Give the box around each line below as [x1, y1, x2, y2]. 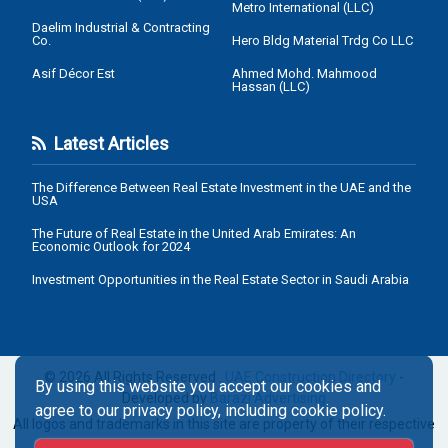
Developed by [122, 390, 210, 406]
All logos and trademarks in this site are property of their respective [13, 416, 435, 432]
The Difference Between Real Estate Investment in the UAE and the [32, 180, 411, 195]
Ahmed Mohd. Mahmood [232, 66, 377, 81]
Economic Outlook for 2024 [32, 239, 190, 254]
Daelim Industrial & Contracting [32, 20, 210, 35]
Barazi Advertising [210, 390, 326, 406]
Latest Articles [46, 133, 169, 154]
